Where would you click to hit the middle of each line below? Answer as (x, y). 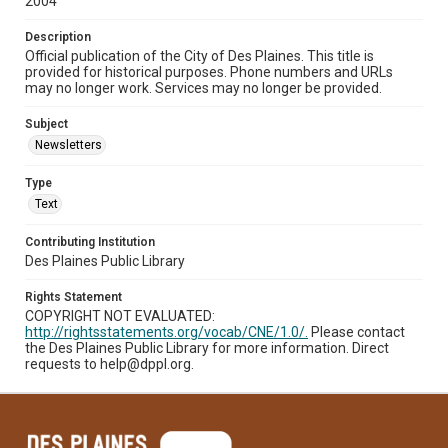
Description (58, 36)
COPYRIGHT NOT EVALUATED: (120, 315)
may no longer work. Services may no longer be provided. (203, 87)
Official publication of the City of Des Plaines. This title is (199, 55)
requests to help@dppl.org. (109, 363)
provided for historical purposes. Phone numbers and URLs (209, 71)
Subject (46, 123)
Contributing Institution (90, 241)
